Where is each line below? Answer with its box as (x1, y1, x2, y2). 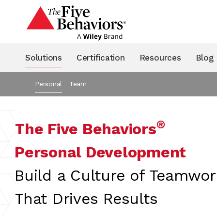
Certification (76, 52, 125, 62)
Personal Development (15, 142, 186, 161)
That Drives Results (15, 189, 158, 208)
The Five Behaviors (15, 119, 156, 138)
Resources (139, 52, 181, 62)
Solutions (25, 52, 62, 62)
